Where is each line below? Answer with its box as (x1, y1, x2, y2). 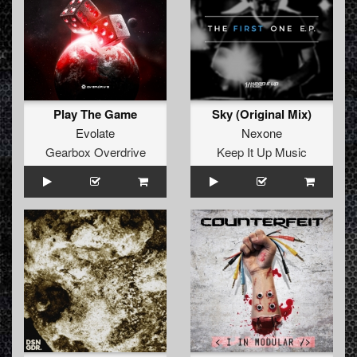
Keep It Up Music (217, 143, 307, 161)
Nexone (241, 124, 282, 142)
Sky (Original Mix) (212, 105, 312, 124)
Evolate (76, 124, 115, 142)
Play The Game (53, 105, 137, 124)
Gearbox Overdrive (45, 143, 146, 161)
